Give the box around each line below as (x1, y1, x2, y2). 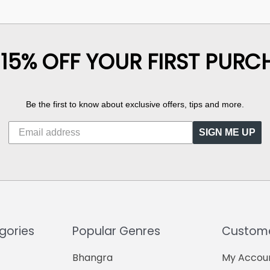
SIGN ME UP (199, 127, 256, 138)
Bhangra (72, 251, 113, 265)
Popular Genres (72, 223, 160, 240)
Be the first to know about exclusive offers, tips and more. (26, 99, 244, 110)
